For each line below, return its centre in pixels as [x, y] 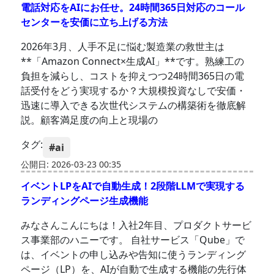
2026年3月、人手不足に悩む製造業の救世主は [123, 47]
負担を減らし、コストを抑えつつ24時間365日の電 [133, 76]
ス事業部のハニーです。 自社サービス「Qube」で [133, 240]
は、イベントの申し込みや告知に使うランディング [134, 255]
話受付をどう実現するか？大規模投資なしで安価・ [134, 91]
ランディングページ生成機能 [85, 201]
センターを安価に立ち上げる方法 [94, 22]
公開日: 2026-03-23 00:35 [71, 165]
